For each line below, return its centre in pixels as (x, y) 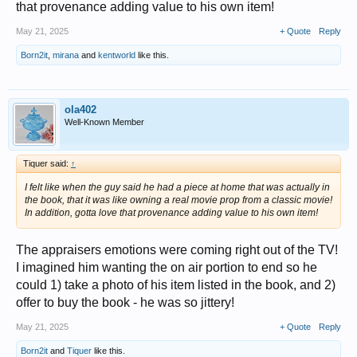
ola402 (80, 110)
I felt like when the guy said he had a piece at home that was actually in (177, 187)
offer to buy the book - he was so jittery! (125, 302)
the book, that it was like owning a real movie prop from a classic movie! (178, 200)
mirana (66, 55)
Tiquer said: (47, 163)
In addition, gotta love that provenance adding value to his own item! (171, 213)
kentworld (117, 55)
